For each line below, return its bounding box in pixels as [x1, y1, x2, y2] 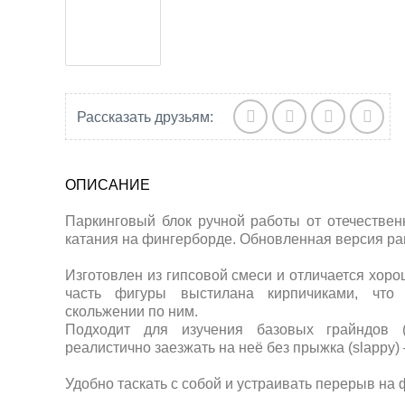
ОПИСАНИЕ [65, 177, 150, 193]
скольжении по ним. [65, 304, 198, 319]
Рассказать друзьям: [77, 108, 213, 125]
